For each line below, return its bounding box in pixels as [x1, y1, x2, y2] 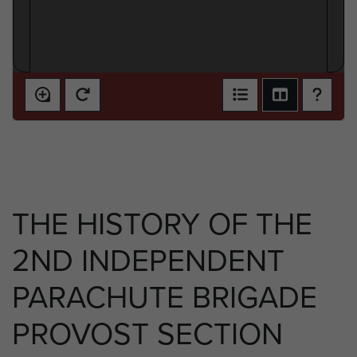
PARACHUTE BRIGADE [12, 275, 317, 318]
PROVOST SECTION [12, 312, 283, 355]
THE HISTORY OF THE [12, 202, 312, 245]
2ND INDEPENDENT [12, 238, 284, 281]
